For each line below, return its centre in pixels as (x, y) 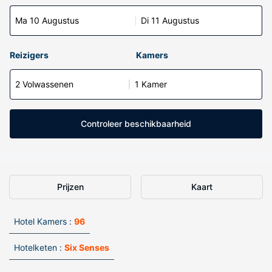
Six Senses (87, 247)
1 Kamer (151, 84)
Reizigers (29, 55)
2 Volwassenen (44, 84)
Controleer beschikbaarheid (136, 124)
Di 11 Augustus (170, 20)
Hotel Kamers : (43, 221)
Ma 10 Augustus (47, 20)
